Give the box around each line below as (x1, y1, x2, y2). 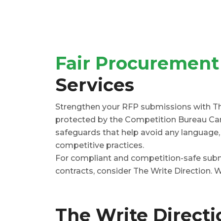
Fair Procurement (55, 52, 219, 74)
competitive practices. (55, 141, 144, 150)
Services (55, 74, 134, 96)
